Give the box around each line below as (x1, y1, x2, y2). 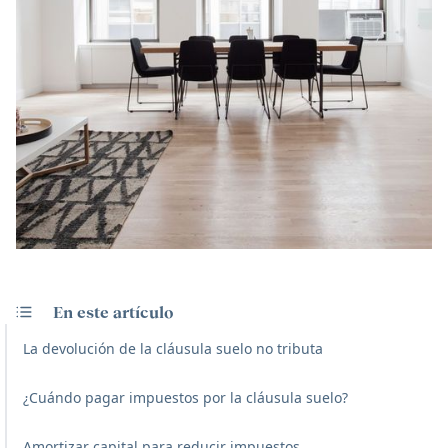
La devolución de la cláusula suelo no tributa (23, 339, 323, 359)
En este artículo (53, 302, 174, 322)
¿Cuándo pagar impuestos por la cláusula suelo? (23, 388, 348, 408)
